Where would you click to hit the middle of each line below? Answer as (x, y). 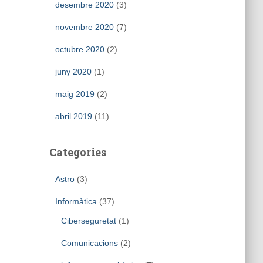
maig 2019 (75, 94)
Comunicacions (89, 243)
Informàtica (76, 201)
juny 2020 (73, 72)
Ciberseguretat (88, 221)
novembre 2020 (84, 27)
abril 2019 (73, 116)
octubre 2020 (80, 49)
